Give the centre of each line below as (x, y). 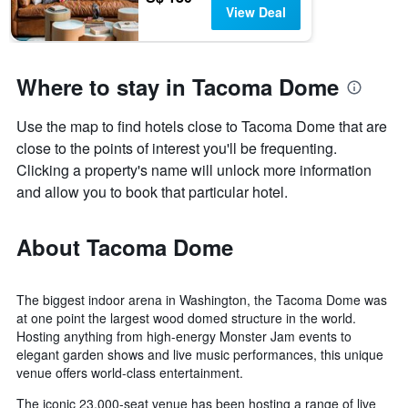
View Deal (255, 12)
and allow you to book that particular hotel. (152, 192)
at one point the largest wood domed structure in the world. (186, 318)
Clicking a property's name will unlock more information (194, 170)
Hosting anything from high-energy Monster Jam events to (184, 337)
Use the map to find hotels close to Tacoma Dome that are (202, 127)
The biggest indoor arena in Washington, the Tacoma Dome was (202, 300)
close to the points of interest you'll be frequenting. (177, 148)
